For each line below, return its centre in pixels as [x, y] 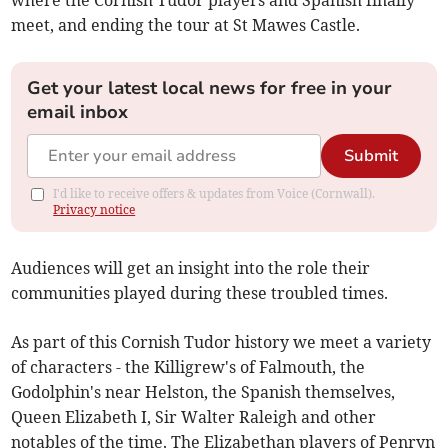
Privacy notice [94, 210]
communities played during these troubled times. [200, 293]
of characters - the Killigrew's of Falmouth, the [188, 367]
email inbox [78, 112]
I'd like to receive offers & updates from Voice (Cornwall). [214, 194]
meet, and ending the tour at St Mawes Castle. [186, 25]
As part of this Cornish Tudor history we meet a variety [221, 342]
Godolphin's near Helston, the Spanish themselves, [203, 392]
